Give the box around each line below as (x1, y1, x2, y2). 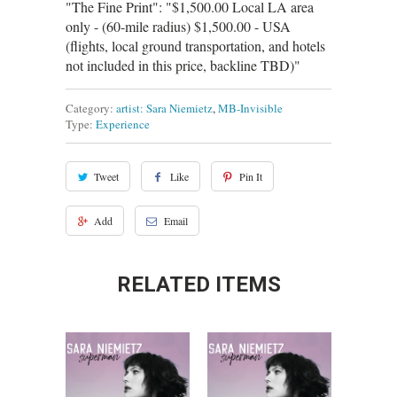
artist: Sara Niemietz (116, 100, 213, 117)
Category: (66, 100, 113, 117)
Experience (96, 116, 150, 133)
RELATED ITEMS (116, 272, 281, 298)
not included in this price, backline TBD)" (66, 56, 300, 75)
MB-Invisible (218, 100, 283, 117)
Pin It (238, 169, 262, 184)
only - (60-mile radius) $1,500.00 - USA (66, 17, 291, 36)
